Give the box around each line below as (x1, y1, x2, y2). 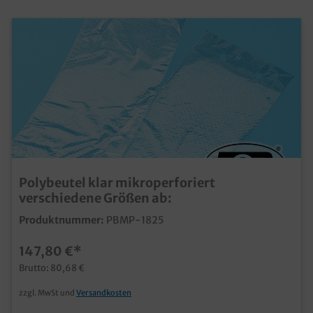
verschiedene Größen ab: (19, 189, 172, 206)
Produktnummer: (19, 213, 104, 226)
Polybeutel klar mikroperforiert (19, 174, 215, 191)
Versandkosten (76, 287, 131, 298)
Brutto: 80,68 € (19, 261, 85, 273)
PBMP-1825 (106, 213, 164, 226)
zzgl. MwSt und (19, 287, 76, 298)
